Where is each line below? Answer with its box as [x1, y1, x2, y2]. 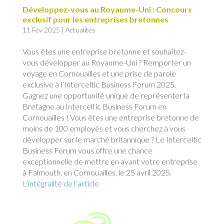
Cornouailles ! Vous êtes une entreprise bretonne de [22, 112, 199, 122]
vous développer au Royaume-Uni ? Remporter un [22, 57, 191, 67]
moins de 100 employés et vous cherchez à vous [22, 123, 185, 133]
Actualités [65, 25, 95, 34]
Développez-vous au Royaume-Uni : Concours [22, 4, 192, 14]
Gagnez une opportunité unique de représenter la [22, 90, 189, 100]
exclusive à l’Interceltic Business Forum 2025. [22, 79, 176, 89]
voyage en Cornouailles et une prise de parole [22, 68, 176, 78]
